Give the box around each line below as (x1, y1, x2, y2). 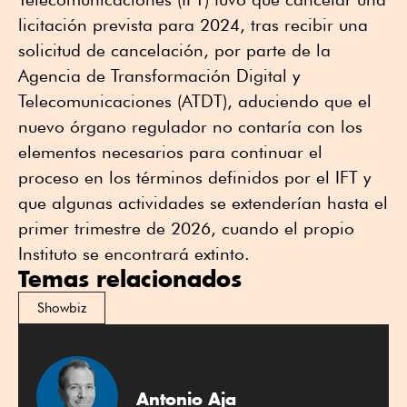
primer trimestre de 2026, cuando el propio (18, 218, 354, 239)
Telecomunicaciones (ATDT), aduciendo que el (18, 91, 372, 112)
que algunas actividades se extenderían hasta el (18, 193, 388, 213)
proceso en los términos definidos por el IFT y (18, 167, 371, 188)
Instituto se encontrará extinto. (18, 243, 250, 264)
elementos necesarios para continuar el (18, 142, 323, 163)
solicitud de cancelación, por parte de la (18, 40, 331, 61)
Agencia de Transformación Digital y (18, 65, 300, 86)
